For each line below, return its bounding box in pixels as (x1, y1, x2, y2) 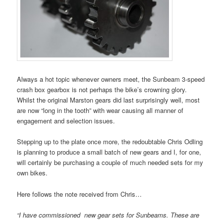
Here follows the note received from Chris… (17, 189, 142, 199)
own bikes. (17, 168, 48, 178)
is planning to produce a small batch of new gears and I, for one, (17, 147, 202, 157)
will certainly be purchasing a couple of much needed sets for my (17, 158, 204, 167)
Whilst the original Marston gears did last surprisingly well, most (17, 95, 200, 105)
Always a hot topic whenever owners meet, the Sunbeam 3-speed (17, 74, 205, 84)
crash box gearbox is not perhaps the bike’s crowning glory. (17, 85, 187, 95)
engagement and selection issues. (17, 116, 115, 126)
